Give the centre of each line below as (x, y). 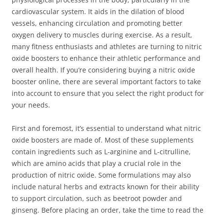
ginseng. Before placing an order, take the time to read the (108, 210)
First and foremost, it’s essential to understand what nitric (106, 128)
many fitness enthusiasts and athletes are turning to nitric (107, 46)
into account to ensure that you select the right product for (108, 93)
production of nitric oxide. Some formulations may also (101, 175)
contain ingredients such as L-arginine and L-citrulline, (101, 152)
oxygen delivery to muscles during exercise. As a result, (102, 35)
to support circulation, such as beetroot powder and (97, 198)
